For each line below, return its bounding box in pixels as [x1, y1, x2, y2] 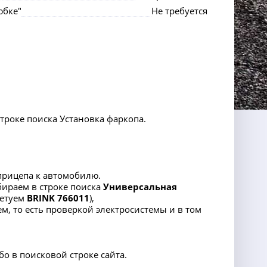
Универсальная [103, 181, 177, 193]
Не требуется [151, 5, 207, 17]
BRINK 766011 [27, 192, 89, 204]
